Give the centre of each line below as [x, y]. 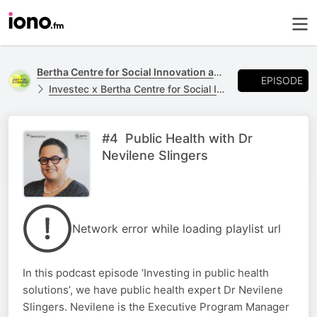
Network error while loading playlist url [177, 229]
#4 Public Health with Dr [177, 138]
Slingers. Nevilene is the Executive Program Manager [156, 307]
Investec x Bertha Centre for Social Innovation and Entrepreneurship [133, 89]
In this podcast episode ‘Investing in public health [146, 273]
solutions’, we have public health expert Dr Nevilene [153, 290]
